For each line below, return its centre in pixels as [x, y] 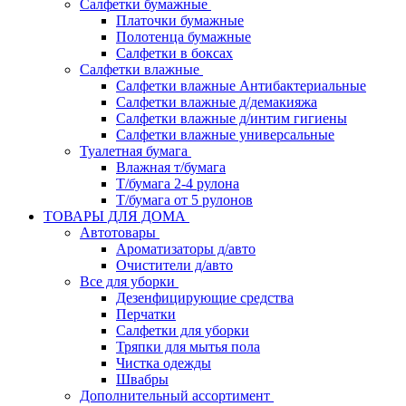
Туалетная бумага [135, 151]
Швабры [142, 379]
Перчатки [146, 314]
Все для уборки [129, 281]
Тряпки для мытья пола [188, 347]
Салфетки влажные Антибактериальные [241, 86]
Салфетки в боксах [174, 53]
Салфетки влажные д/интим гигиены [232, 118]
